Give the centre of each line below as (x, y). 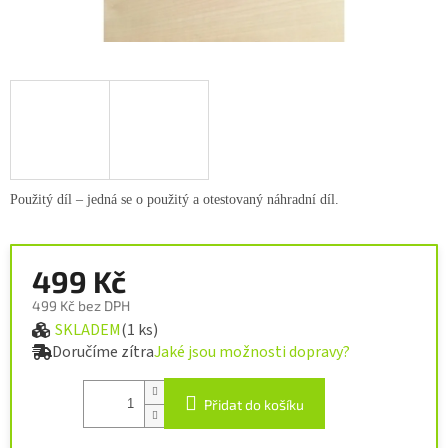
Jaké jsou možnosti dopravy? (252, 352)
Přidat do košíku (254, 405)
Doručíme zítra (103, 352)
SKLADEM (88, 330)
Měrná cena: (70, 334)
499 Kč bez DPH (81, 306)
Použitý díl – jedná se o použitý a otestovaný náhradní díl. (176, 200)
